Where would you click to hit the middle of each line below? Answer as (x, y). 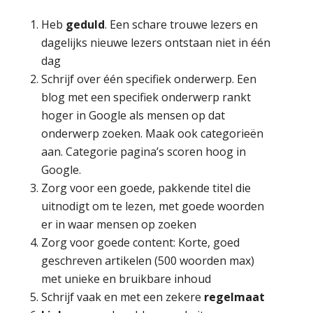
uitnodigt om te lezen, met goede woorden (153, 206)
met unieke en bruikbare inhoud (126, 278)
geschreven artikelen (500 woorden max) (148, 260)
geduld (86, 24)
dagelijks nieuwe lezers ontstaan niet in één (156, 42)
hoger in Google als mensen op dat (133, 115)
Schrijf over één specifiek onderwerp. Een (149, 79)
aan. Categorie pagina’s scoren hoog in (144, 151)
